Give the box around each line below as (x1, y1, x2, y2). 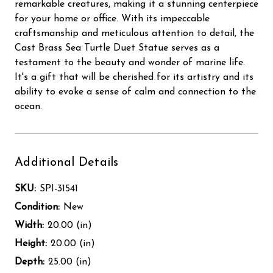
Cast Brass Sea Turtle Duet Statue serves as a (15, 43, 219, 53)
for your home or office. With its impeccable (15, 13, 210, 24)
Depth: (15, 257, 44, 267)
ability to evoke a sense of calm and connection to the (15, 87, 256, 97)
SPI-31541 (40, 183, 78, 194)
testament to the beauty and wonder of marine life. (15, 57, 245, 68)
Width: (15, 220, 44, 230)
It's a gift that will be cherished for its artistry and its (15, 72, 253, 82)
